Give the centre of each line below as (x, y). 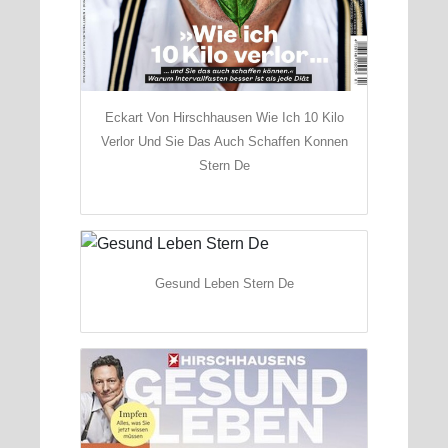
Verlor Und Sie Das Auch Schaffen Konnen (224, 141)
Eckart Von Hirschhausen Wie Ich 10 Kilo (224, 117)
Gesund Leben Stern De (224, 283)
